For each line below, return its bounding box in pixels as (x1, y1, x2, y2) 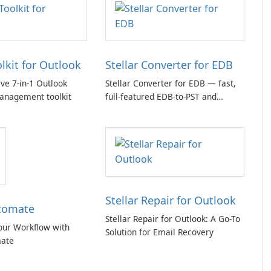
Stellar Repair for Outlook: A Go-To (105, 213, 241, 224)
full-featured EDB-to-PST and (105, 91, 217, 102)
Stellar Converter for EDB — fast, (105, 77, 236, 89)
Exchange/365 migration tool (105, 104, 219, 116)
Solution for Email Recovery (105, 226, 214, 238)
